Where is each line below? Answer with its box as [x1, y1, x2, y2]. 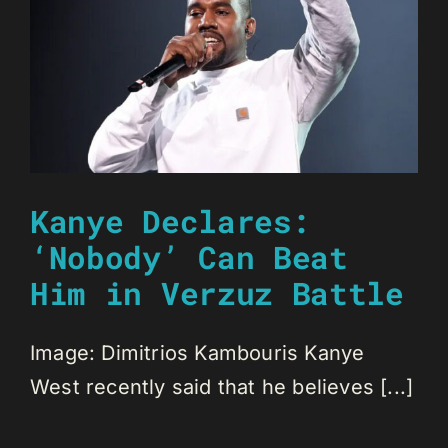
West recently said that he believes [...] [30, 374, 414, 399]
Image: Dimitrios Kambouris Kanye [30, 340, 365, 365]
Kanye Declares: [30, 200, 311, 241]
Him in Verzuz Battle [30, 272, 404, 313]
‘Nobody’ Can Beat [30, 236, 348, 277]
